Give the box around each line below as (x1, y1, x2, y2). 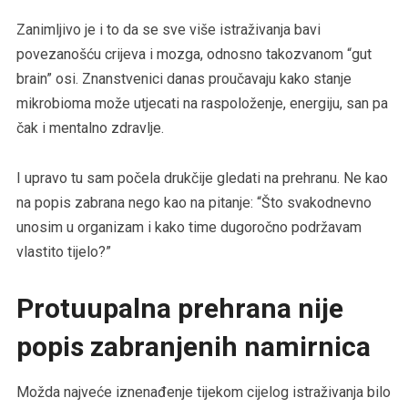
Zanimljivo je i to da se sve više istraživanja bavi (15, 20, 321, 38)
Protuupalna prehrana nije (15, 291, 343, 324)
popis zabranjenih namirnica (15, 330, 371, 362)
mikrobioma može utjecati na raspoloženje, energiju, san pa (15, 94, 388, 112)
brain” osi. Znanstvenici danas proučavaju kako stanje (15, 69, 352, 87)
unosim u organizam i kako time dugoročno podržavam (15, 218, 362, 236)
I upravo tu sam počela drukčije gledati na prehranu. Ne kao (15, 168, 388, 187)
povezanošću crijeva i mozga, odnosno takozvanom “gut (15, 45, 372, 63)
